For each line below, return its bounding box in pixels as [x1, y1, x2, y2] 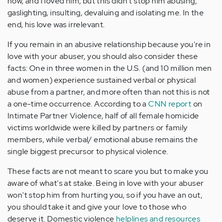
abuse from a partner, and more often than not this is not [7, 87, 210, 98]
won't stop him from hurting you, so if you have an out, [7, 190, 202, 201]
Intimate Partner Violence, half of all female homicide [7, 111, 199, 121]
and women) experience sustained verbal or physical [7, 75, 196, 86]
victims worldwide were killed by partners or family [7, 122, 188, 133]
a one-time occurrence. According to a [7, 99, 149, 110]
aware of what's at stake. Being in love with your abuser [7, 178, 204, 189]
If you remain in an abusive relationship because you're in [7, 39, 211, 50]
